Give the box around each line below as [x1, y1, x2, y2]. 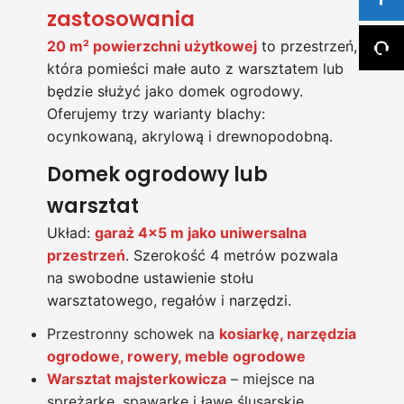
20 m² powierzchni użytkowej [47, 36, 257, 55]
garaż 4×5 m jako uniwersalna [95, 223, 307, 242]
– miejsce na [226, 369, 315, 388]
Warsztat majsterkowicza [47, 369, 226, 388]
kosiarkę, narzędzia [219, 324, 356, 343]
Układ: [47, 223, 95, 242]
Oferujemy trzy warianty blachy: [47, 104, 265, 123]
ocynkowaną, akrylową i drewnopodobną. [47, 126, 333, 145]
